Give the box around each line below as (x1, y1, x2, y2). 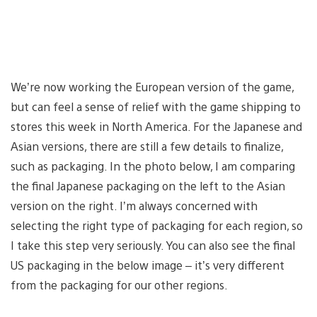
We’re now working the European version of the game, (11, 79, 294, 94)
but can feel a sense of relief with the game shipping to (11, 98, 301, 114)
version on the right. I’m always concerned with (11, 197, 258, 213)
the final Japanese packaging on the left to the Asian (11, 178, 285, 193)
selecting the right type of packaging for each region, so (11, 217, 303, 233)
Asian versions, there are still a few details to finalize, (11, 138, 283, 154)
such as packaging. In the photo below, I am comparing (11, 158, 295, 173)
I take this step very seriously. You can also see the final (11, 237, 295, 253)
